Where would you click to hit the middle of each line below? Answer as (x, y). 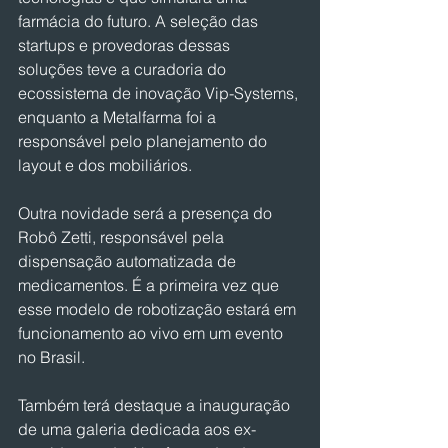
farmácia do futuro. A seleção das (140, 21)
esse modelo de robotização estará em (159, 309)
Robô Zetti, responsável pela (123, 237)
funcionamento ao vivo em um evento (152, 333)
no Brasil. (51, 357)
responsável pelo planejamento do (144, 141)
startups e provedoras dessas (126, 45)
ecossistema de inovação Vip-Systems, (160, 93)
